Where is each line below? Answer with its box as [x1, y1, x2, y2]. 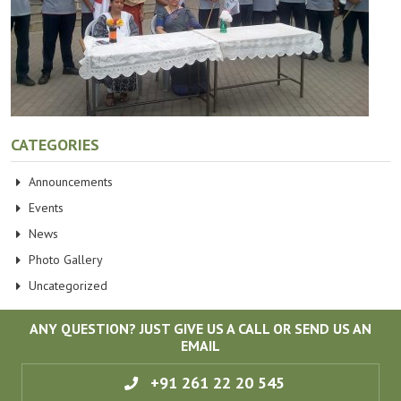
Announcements [29, 174, 113, 191]
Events [29, 200, 64, 217]
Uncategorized [29, 277, 107, 294]
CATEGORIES [11, 134, 99, 156]
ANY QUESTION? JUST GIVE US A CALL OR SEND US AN [30, 320, 371, 338]
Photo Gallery [29, 252, 103, 269]
